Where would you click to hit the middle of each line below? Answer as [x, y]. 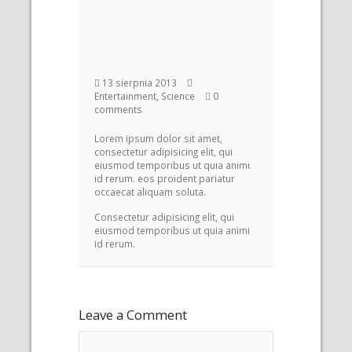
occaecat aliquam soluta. [150, 192]
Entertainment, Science [146, 96]
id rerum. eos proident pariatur [165, 178]
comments [118, 109]
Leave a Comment [133, 315]
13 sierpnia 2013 [139, 82]
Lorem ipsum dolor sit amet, [158, 138]
